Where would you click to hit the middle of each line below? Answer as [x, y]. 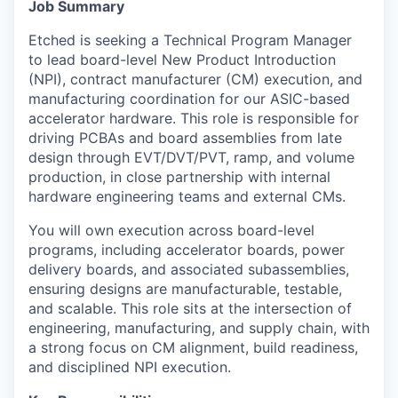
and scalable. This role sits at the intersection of [190, 308]
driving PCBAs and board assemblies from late [185, 138]
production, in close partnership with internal [179, 177]
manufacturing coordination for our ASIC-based [189, 99]
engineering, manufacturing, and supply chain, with [199, 328]
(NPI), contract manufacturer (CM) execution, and [195, 79]
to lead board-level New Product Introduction [182, 60]
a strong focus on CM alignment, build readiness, [193, 347]
